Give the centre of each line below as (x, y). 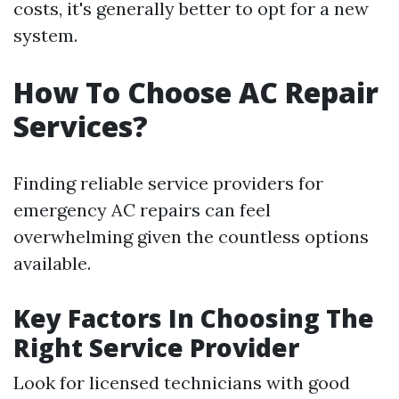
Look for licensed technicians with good (182, 383)
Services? (81, 126)
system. (45, 36)
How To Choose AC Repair (196, 93)
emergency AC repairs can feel (142, 210)
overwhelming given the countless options (191, 237)
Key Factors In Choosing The (194, 318)
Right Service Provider (156, 348)
